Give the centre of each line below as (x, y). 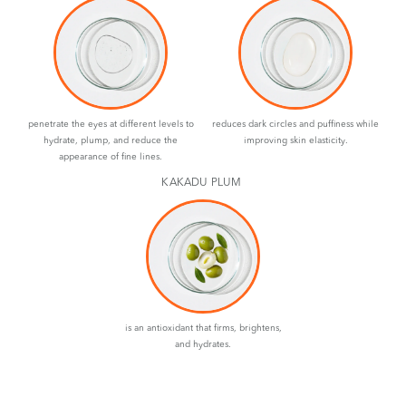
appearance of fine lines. (111, 156)
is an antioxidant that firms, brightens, (203, 327)
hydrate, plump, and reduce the (111, 140)
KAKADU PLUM (203, 181)
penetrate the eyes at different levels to (111, 123)
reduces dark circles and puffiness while (295, 123)
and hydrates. (203, 343)
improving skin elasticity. (295, 140)
